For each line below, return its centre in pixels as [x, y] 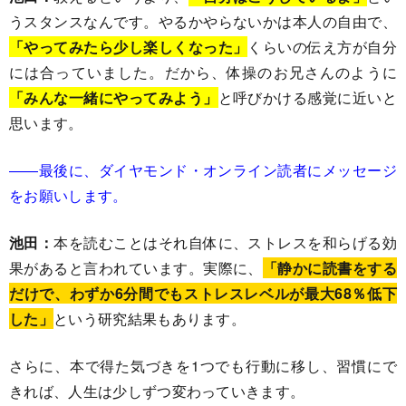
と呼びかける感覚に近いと [308, 98]
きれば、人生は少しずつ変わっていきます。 [157, 391]
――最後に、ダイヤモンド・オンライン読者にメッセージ [203, 170]
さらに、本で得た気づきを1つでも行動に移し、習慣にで [203, 366]
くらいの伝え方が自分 [323, 47]
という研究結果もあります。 [150, 319]
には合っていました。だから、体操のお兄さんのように [203, 72]
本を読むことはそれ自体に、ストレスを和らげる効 [225, 243]
